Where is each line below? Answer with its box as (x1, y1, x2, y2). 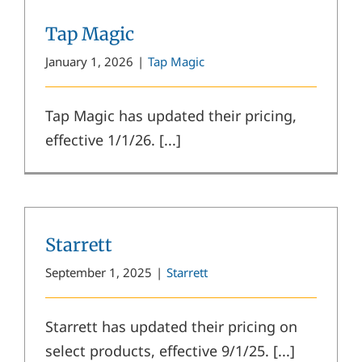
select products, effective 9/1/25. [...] (45, 340, 295, 360)
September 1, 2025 (45, 263, 152, 280)
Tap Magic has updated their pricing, (45, 105, 297, 125)
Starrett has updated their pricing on (45, 316, 297, 336)
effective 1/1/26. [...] (45, 129, 181, 149)
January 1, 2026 (45, 53, 133, 69)
